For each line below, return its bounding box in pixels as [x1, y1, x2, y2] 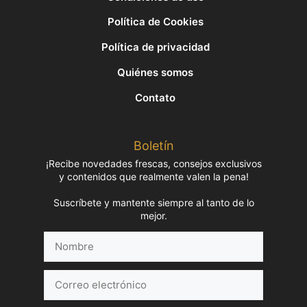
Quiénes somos [117, 65, 193, 79]
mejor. [140, 209, 167, 221]
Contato [135, 90, 175, 104]
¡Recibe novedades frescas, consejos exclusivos [45, 157, 262, 169]
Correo [43, 269, 77, 283]
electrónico [43, 284, 98, 298]
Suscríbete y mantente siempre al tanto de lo [53, 196, 254, 208]
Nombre [43, 231, 82, 245]
